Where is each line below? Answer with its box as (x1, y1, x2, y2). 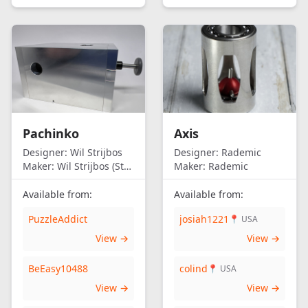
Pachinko (23, 125, 79, 142)
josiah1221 (179, 212, 229, 225)
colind (179, 262, 208, 275)
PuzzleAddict (28, 212, 87, 225)
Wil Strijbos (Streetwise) (54, 159, 124, 173)
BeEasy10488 (28, 262, 88, 275)
